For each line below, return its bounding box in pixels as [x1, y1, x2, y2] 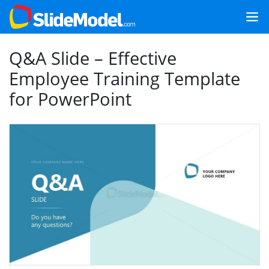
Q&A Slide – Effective [9, 46, 177, 70]
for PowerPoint [9, 87, 131, 110]
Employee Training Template [9, 67, 240, 90]
